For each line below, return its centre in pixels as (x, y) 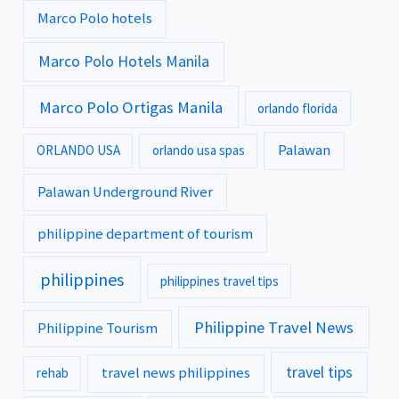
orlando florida (298, 108)
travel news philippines (176, 373)
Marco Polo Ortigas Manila (130, 107)
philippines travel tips (219, 281)
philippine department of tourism (146, 233)
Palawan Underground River (126, 191)
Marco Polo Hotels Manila (124, 62)
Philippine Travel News (273, 328)
